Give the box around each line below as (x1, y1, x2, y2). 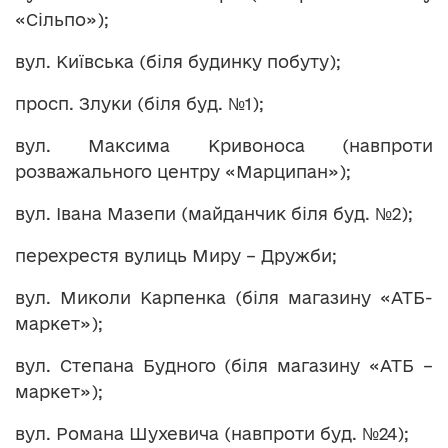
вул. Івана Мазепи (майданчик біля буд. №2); (15, 203, 413, 223)
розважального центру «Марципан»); (15, 161, 351, 181)
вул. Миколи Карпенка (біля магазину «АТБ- (15, 287, 433, 307)
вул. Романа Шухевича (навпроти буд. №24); (15, 423, 409, 443)
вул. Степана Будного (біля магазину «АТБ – (15, 355, 433, 375)
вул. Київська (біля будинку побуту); (15, 51, 341, 71)
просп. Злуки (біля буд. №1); (15, 93, 264, 113)
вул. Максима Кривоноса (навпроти (15, 135, 433, 155)
